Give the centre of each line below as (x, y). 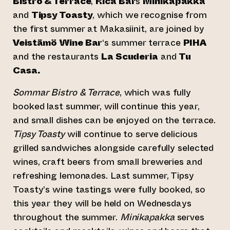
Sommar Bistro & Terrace (66, 93)
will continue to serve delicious (131, 134)
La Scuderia (130, 57)
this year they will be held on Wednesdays (102, 204)
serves (189, 217)
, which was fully (155, 93)
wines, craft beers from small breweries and (108, 162)
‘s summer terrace (143, 43)
